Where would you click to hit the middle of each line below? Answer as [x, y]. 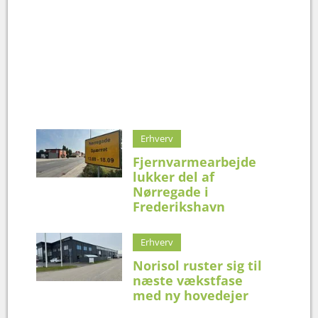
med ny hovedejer [191, 295]
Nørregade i [171, 191]
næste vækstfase [188, 280]
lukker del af [174, 176]
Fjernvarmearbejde [195, 161]
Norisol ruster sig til [198, 265]
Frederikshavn [179, 206]
